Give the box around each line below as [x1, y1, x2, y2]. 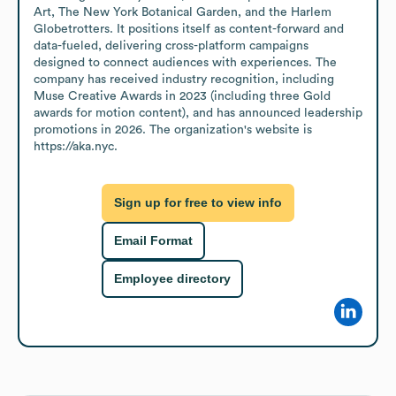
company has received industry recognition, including [34, 72, 334, 86]
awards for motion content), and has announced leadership [34, 106, 362, 119]
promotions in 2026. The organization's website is [34, 123, 312, 136]
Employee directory [114, 271, 231, 286]
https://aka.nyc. [34, 140, 118, 153]
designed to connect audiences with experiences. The [34, 56, 337, 69]
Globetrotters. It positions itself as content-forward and [34, 22, 344, 35]
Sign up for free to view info [114, 195, 282, 210]
